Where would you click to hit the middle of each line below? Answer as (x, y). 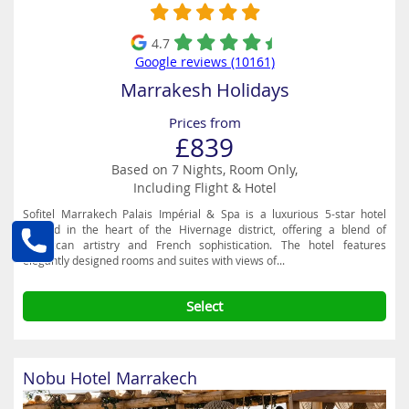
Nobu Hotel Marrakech (110, 378)
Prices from (204, 122)
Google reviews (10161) (204, 62)
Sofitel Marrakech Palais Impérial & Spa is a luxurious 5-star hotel (204, 214)
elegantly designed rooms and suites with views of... (154, 260)
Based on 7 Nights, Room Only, (204, 169)
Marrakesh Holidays (204, 90)
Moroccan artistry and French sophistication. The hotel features (204, 245)
